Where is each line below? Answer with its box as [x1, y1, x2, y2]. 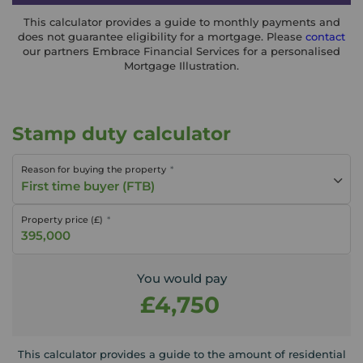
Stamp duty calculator [12, 122, 231, 145]
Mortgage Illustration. [124, 59, 239, 73]
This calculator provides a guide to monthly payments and [23, 15, 340, 29]
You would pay [136, 271, 227, 287]
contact [305, 30, 345, 44]
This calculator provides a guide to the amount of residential [17, 348, 346, 361]
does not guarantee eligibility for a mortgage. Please [18, 30, 305, 44]
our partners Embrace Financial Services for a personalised [23, 45, 340, 58]
